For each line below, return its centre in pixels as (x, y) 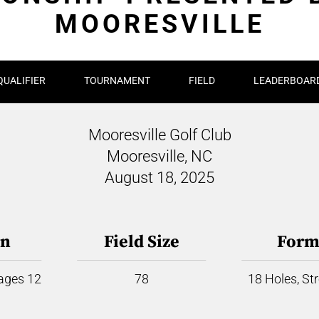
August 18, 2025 (159, 178)
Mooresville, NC (159, 156)
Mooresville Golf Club (159, 135)
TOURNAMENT (117, 80)
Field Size (141, 242)
